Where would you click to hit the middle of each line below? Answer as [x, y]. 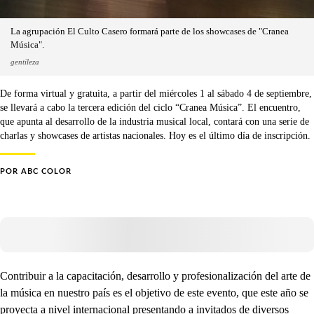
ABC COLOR [46, 171]
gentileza [25, 62]
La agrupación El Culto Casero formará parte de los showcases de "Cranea [150, 32]
